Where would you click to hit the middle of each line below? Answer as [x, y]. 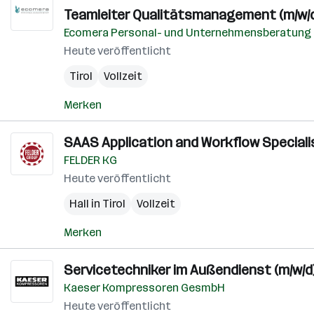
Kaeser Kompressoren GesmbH [144, 288]
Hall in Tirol [97, 204]
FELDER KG [90, 160]
